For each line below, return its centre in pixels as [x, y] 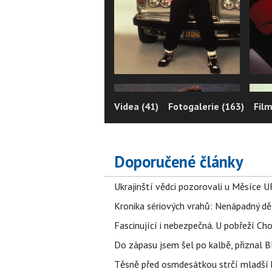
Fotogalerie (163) [206, 106]
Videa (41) [136, 106]
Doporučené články [179, 161]
